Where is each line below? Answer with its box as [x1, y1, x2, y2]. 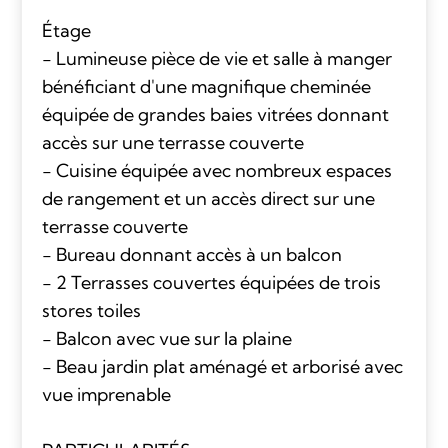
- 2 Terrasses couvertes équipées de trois [41, 270, 381, 294]
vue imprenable [41, 382, 171, 406]
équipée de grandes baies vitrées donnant [41, 102, 389, 126]
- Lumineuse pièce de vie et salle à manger [41, 46, 392, 70]
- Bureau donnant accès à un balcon [41, 242, 342, 266]
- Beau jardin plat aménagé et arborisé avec [41, 354, 403, 378]
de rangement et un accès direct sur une [41, 186, 375, 210]
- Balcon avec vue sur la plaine [41, 326, 292, 350]
